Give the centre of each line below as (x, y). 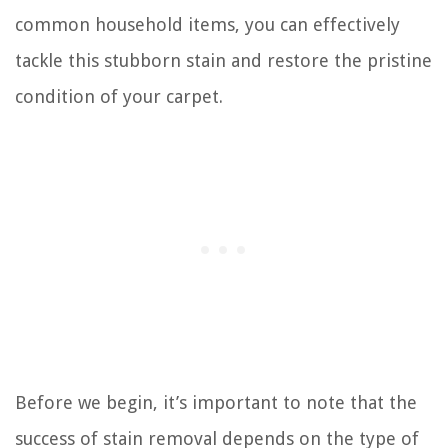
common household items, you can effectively (207, 24)
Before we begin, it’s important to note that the (216, 402)
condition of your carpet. (119, 96)
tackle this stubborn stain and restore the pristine (223, 60)
